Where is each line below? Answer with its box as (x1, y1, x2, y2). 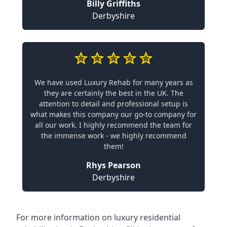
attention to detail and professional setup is (39, 98, 188, 108)
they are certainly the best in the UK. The (44, 88, 183, 98)
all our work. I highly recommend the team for (35, 120, 192, 130)
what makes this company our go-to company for (30, 109, 197, 119)
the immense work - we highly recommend (41, 130, 186, 140)
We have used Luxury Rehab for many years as (34, 77, 193, 87)
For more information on (16, 211, 114, 223)
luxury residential (114, 211, 180, 223)
